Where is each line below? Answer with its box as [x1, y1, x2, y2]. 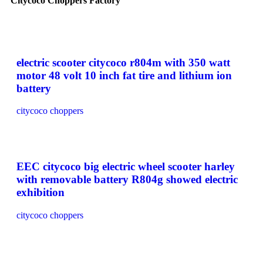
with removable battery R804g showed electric [16, 173, 238, 186]
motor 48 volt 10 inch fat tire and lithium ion [16, 69, 232, 82]
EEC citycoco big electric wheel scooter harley [16, 160, 235, 173]
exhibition [16, 186, 65, 199]
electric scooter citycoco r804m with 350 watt [16, 56, 230, 69]
